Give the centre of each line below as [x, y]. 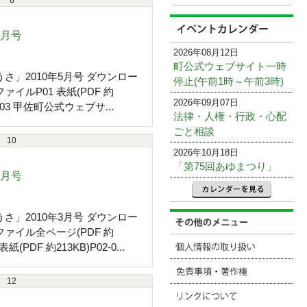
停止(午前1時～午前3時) [229, 81]
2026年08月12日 [206, 52]
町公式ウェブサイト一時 [230, 66]
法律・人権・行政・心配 [230, 116]
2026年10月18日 [206, 152]
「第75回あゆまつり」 [225, 166]
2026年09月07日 [206, 102]
